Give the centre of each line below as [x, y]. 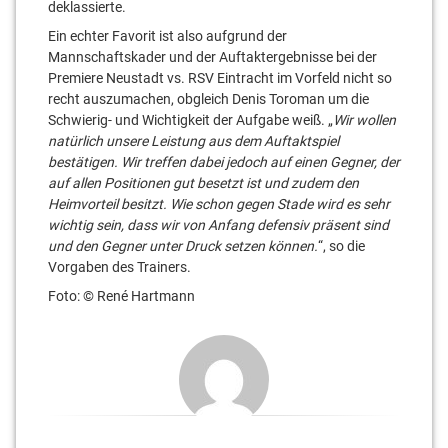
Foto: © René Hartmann [121, 295]
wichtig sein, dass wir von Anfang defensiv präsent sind [218, 224]
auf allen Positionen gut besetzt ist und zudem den [203, 182]
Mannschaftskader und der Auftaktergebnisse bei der [212, 56]
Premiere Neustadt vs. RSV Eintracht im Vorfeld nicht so [220, 77]
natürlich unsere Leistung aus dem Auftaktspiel [193, 140]
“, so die [341, 245]
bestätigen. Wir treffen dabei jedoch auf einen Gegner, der [224, 161]
